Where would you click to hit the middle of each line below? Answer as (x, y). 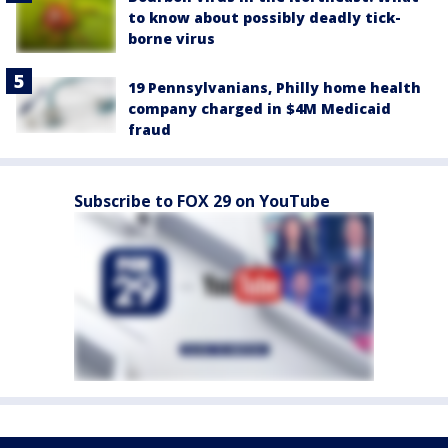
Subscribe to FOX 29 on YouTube (202, 201)
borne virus (171, 39)
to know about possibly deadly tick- (264, 18)
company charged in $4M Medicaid (259, 108)
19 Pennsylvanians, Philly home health (274, 87)
